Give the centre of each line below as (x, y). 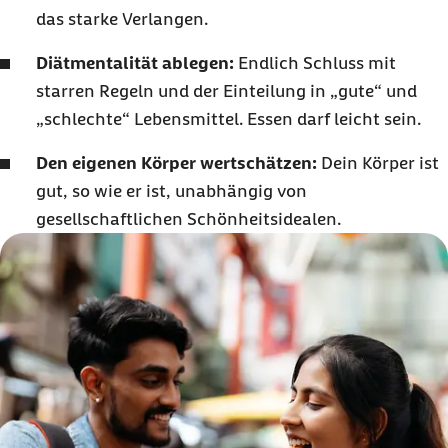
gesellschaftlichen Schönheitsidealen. (188, 218)
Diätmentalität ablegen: (135, 62)
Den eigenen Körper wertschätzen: (176, 162)
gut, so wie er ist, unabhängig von (171, 190)
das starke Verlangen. (122, 18)
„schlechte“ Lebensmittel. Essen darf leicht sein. (228, 118)
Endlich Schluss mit (315, 62)
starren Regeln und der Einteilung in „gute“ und (226, 90)
